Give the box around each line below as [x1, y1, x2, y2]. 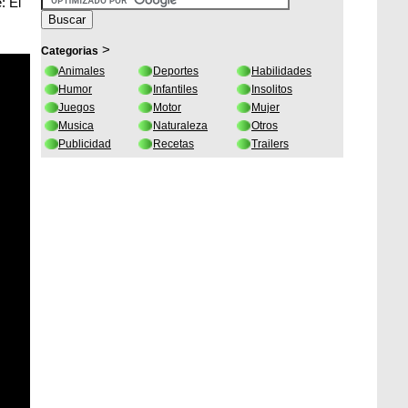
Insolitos [251, 83, 292, 96]
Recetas [153, 138, 194, 150]
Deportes [153, 65, 199, 77]
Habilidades [251, 65, 311, 77]
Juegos [58, 101, 95, 114]
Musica [58, 119, 94, 132]
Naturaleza [153, 119, 208, 132]
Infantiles [153, 83, 198, 96]
